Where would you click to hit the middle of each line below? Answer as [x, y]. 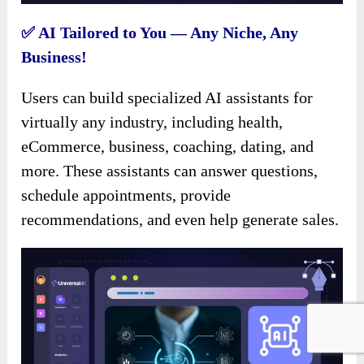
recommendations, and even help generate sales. [180, 219]
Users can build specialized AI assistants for [167, 97]
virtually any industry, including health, [152, 121]
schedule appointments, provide [126, 195]
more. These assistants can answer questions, [170, 170]
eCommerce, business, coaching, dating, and [168, 146]
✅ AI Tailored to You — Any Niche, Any [160, 32]
